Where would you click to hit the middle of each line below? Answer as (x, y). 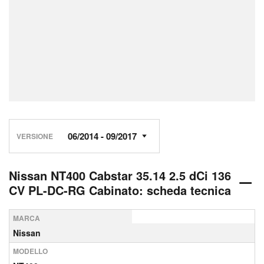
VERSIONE (35, 136)
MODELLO (30, 251)
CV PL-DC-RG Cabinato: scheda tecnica (120, 190)
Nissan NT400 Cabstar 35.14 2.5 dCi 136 (120, 175)
